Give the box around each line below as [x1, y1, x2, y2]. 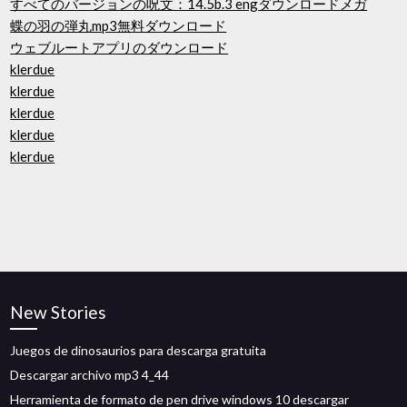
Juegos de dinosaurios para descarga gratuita [10, 342, 267, 358]
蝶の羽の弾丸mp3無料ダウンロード [10, 17, 227, 34]
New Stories [10, 302, 107, 323]
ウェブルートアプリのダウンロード [10, 39, 229, 55]
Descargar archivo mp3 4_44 [10, 367, 170, 382]
